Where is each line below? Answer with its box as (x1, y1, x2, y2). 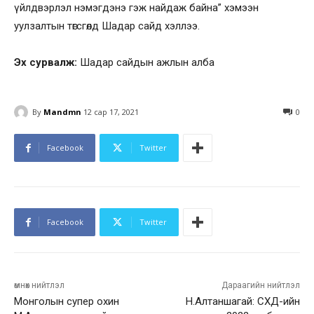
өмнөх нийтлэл (14, 280, 64, 291)
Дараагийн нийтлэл (221, 280, 300, 291)
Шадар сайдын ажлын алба (77, 56, 214, 69)
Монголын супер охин (14, 295, 119, 308)
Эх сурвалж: (14, 56, 77, 69)
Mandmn (43, 106, 81, 117)
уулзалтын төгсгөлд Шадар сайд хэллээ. (14, 20, 200, 32)
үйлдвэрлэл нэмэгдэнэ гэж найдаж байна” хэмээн (14, 1, 259, 14)
